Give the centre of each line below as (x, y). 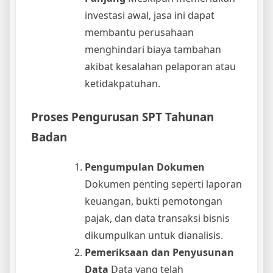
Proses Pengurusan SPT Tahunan (122, 117)
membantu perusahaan (139, 33)
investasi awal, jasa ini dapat (150, 16)
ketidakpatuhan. (122, 84)
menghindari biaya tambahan (153, 50)
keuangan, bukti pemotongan (154, 201)
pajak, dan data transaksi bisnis (157, 218)
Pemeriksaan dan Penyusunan (159, 252)
